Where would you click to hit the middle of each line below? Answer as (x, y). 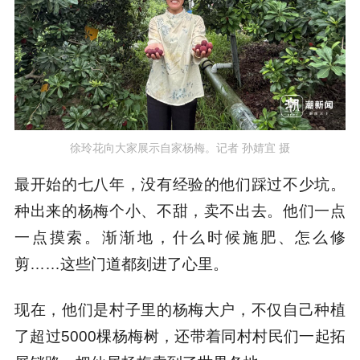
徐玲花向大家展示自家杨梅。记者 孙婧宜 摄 (180, 147)
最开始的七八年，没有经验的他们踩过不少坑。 (180, 184)
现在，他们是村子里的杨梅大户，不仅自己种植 (180, 309)
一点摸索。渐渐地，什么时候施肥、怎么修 (180, 237)
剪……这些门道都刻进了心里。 (121, 264)
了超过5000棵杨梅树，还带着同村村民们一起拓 (180, 336)
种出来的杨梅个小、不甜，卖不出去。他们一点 (180, 211)
